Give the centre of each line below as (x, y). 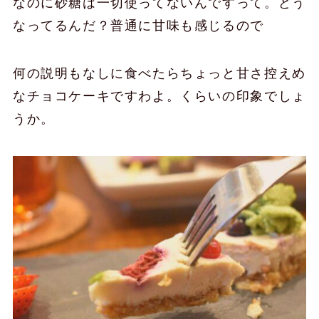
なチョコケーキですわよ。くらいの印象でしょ (159, 96)
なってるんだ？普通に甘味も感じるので (138, 25)
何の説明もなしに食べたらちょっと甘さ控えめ (159, 74)
